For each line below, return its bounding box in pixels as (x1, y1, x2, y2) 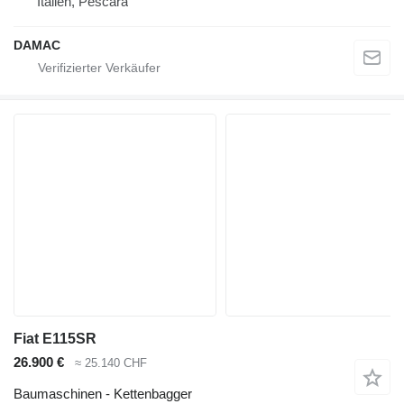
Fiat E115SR (14, 331, 96, 347)
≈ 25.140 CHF (75, 356, 147, 371)
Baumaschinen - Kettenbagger (14, 385, 192, 401)
